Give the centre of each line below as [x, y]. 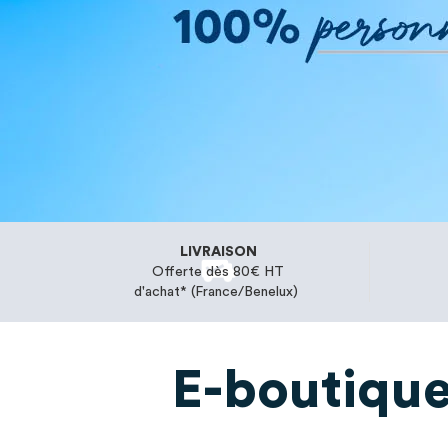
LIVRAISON [218, 252]
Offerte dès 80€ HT [218, 272]
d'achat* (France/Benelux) [218, 292]
